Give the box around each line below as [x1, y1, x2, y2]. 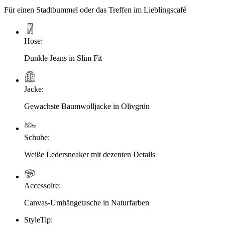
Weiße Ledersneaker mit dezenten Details [24, 150, 155, 159]
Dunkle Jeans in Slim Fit [24, 53, 102, 62]
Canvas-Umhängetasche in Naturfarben [24, 198, 149, 207]
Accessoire [24, 181, 59, 190]
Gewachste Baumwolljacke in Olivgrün [24, 101, 150, 110]
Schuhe [24, 133, 48, 142]
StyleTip [24, 215, 51, 224]
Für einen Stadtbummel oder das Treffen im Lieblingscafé [4, 5, 186, 14]
